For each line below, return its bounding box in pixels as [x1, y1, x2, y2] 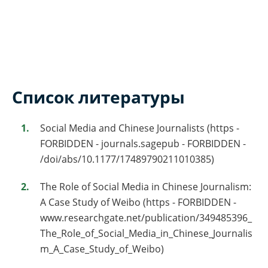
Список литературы [12, 86, 185, 109]
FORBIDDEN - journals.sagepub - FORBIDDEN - [40, 137, 246, 151]
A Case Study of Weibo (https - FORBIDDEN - [40, 196, 236, 209]
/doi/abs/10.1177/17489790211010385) [40, 153, 214, 166]
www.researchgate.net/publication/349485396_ [40, 211, 252, 225]
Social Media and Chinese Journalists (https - [40, 121, 239, 135]
